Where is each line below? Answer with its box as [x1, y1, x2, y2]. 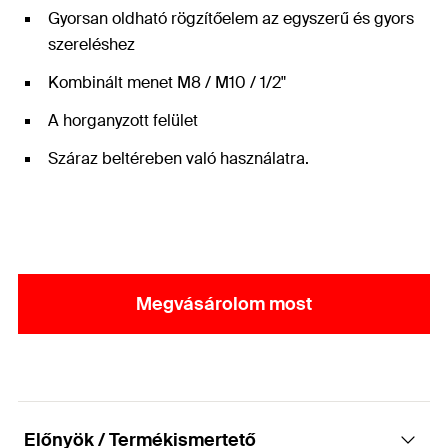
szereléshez [48, 34, 135, 55]
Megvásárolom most [136, 292, 312, 316]
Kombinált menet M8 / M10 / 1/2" [48, 72, 286, 93]
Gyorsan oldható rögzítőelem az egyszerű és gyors [48, 8, 414, 29]
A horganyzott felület [48, 110, 198, 131]
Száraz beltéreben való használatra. [48, 148, 309, 169]
